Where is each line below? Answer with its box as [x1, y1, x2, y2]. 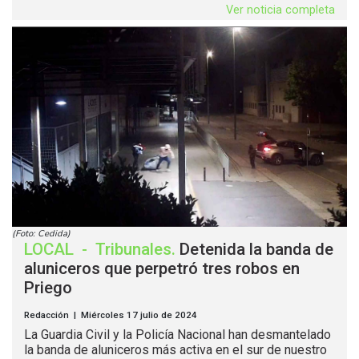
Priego [24, 277, 72, 297]
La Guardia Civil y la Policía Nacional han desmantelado [24, 326, 331, 342]
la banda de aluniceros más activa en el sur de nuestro [24, 341, 327, 357]
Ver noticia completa [226, 2, 335, 17]
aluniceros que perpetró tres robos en [24, 258, 300, 278]
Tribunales [95, 239, 171, 259]
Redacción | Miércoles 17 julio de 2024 [24, 309, 197, 321]
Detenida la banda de [179, 239, 333, 259]
